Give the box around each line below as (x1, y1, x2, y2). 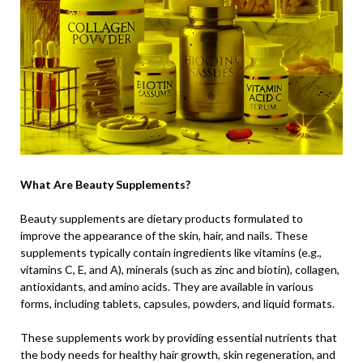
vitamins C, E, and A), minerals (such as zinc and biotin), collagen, (20, 263, 340, 276)
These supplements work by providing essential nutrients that (20, 331, 337, 344)
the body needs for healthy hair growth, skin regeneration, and (20, 348, 335, 361)
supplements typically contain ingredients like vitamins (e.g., (20, 246, 322, 259)
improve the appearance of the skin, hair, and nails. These (20, 228, 308, 242)
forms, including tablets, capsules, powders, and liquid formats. (20, 297, 335, 310)
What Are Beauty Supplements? (20, 177, 190, 191)
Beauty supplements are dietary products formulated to (20, 211, 303, 225)
